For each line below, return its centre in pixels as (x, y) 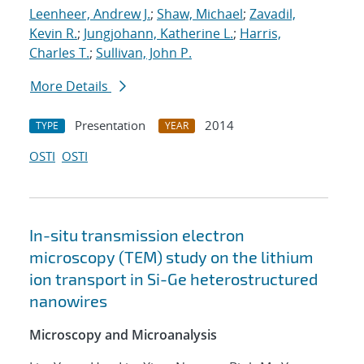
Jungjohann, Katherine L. (158, 34)
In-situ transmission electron (137, 235)
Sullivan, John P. (144, 53)
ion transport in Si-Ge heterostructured (173, 279)
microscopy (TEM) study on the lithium (171, 257)
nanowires (68, 301)
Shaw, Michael (200, 14)
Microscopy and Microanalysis (123, 335)
